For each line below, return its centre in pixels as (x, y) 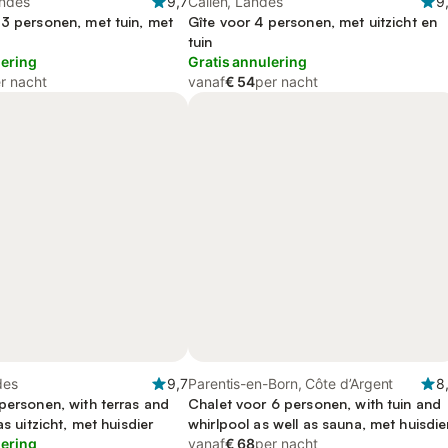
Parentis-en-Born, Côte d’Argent (291, 383)
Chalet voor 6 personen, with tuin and (315, 403)
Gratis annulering (247, 61)
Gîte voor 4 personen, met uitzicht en (313, 21)
